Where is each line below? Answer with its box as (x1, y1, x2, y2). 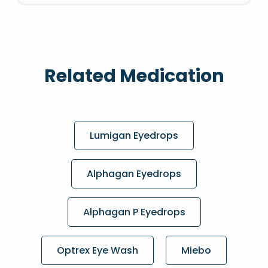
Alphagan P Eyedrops (83, 205, 185, 220)
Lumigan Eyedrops (90, 129, 178, 143)
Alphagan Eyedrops (87, 167, 181, 181)
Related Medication (44, 63, 224, 89)
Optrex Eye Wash (57, 243, 138, 258)
